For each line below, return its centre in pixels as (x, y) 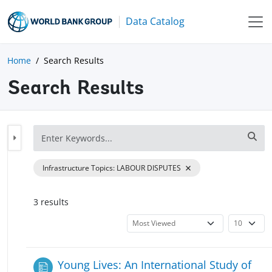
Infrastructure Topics (78, 168)
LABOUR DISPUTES (149, 168)
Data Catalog (155, 21)
